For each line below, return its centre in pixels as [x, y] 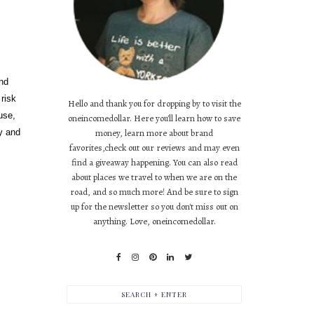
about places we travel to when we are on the [154, 177]
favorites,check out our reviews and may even [154, 148]
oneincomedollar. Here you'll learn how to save [154, 118]
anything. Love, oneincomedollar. [154, 221]
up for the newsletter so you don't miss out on [154, 206]
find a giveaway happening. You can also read [154, 162]
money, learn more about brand [154, 133]
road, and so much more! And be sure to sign [154, 192]
